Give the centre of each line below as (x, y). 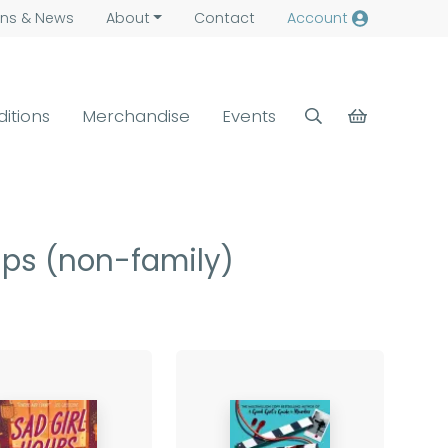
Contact (224, 18)
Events (249, 115)
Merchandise (136, 115)
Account (317, 18)
